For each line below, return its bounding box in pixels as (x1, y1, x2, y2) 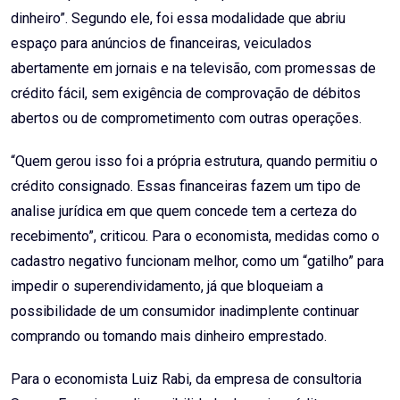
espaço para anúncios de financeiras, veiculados (11, 35, 312, 53)
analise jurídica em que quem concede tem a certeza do (11, 203, 357, 221)
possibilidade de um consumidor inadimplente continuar (11, 303, 359, 321)
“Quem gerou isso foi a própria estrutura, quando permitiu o (11, 153, 378, 171)
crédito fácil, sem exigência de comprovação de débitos (11, 85, 361, 103)
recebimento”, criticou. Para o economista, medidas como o (11, 228, 379, 246)
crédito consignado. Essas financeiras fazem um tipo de (11, 178, 361, 196)
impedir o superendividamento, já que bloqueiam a (11, 278, 323, 296)
